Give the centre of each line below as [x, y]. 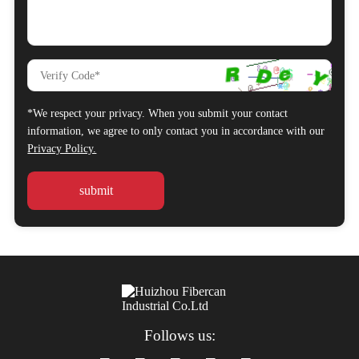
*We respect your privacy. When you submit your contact [158, 113]
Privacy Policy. [62, 148]
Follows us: [179, 335]
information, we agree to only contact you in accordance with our [176, 131]
